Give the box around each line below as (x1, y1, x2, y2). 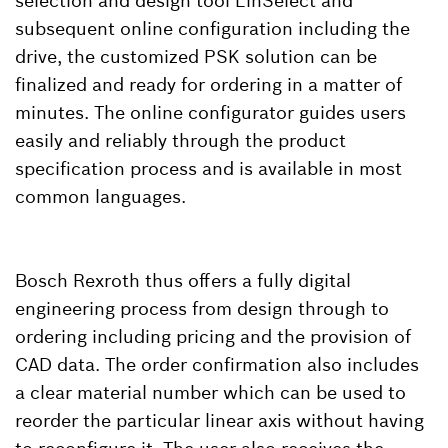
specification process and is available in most (15, 156, 402, 180)
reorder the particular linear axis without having (15, 408, 424, 432)
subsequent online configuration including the (15, 16, 410, 40)
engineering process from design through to (15, 296, 389, 320)
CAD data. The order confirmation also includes (15, 352, 419, 376)
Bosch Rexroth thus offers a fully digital (15, 268, 351, 292)
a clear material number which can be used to (15, 380, 406, 404)
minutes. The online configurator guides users (15, 100, 406, 124)
